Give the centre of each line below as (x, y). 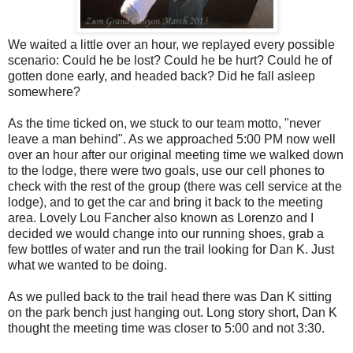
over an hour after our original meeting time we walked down (176, 155)
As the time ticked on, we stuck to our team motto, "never (164, 124)
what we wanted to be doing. (87, 266)
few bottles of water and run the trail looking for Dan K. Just (171, 250)
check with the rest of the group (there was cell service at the (175, 187)
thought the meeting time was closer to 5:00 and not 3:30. (166, 329)
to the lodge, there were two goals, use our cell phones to (166, 171)
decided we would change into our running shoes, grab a (166, 234)
